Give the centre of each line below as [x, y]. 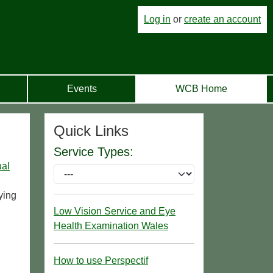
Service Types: [94, 151]
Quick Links [91, 130]
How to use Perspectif [101, 260]
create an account [222, 19]
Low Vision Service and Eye [115, 211]
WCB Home [201, 88]
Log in [157, 19]
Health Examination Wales [111, 225]
